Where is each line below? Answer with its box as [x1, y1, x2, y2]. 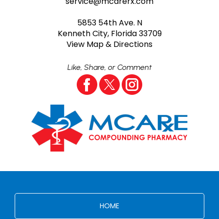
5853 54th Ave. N [77, 17, 142, 28]
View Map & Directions [66, 39, 153, 50]
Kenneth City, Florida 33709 [57, 28, 162, 39]
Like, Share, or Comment [67, 62, 152, 72]
